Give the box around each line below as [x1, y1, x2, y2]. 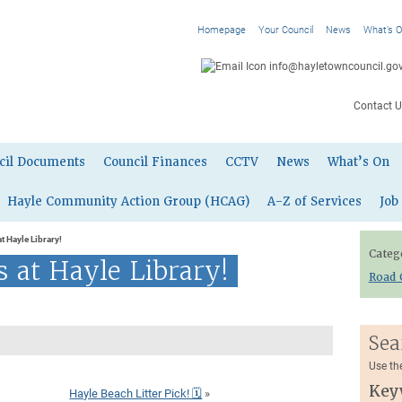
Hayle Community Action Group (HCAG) [7, 194, 249, 209]
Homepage [197, 22, 246, 36]
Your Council [258, 22, 313, 36]
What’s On [328, 154, 389, 170]
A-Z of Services [267, 194, 362, 209]
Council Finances [103, 154, 207, 170]
